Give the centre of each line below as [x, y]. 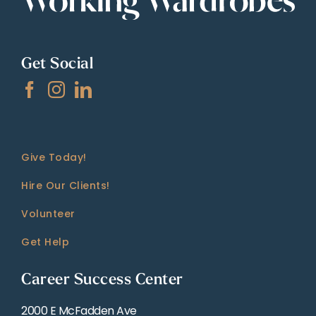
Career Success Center [102, 280]
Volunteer [48, 213]
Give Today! [54, 157]
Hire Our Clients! [66, 185]
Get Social [57, 64]
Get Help [45, 242]
